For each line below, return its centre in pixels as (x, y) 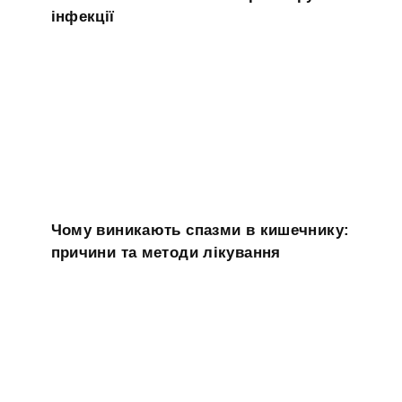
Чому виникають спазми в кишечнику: (200, 231)
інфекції (83, 16)
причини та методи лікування (166, 253)
